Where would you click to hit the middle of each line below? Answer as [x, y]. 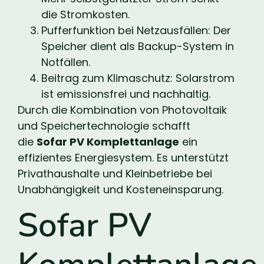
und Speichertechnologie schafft [104, 126]
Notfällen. [66, 62]
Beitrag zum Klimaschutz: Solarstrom [138, 78]
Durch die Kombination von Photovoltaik [122, 110]
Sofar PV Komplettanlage [108, 142]
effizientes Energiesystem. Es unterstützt [123, 158]
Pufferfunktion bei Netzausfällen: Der [136, 30]
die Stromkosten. [85, 14]
